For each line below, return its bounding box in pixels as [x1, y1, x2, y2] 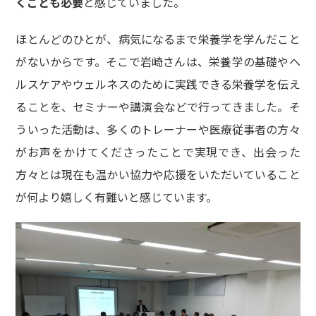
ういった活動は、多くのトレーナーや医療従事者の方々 [16, 121, 300, 138]
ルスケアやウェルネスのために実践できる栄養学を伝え [16, 75, 300, 93]
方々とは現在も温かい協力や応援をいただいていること [16, 166, 300, 183]
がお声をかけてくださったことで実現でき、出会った [16, 143, 300, 161]
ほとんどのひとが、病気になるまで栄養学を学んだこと [16, 30, 300, 48]
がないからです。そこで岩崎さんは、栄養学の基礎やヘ [16, 53, 300, 71]
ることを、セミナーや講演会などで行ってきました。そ [16, 98, 300, 116]
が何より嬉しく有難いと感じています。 [16, 188, 218, 206]
